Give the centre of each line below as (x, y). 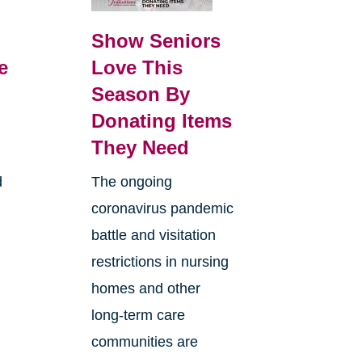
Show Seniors (156, 41)
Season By (140, 95)
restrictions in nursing (160, 262)
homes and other (145, 289)
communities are (144, 342)
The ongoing (131, 182)
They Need (140, 148)
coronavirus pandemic (162, 209)
